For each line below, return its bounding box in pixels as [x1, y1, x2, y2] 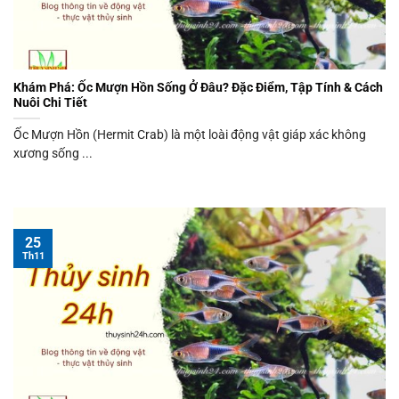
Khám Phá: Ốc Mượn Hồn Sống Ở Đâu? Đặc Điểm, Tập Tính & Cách [13, 80, 383, 95]
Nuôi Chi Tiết [13, 95, 87, 110]
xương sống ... [13, 146, 93, 161]
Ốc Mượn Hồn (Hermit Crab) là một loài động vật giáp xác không [13, 127, 366, 142]
